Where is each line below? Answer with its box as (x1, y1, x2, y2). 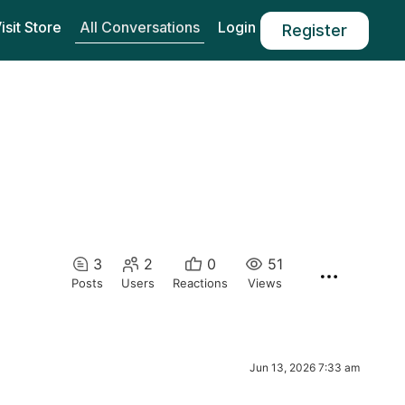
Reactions (173, 276, 229, 291)
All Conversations (79, 17, 200, 36)
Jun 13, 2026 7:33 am (249, 361, 360, 375)
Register (281, 20, 347, 40)
